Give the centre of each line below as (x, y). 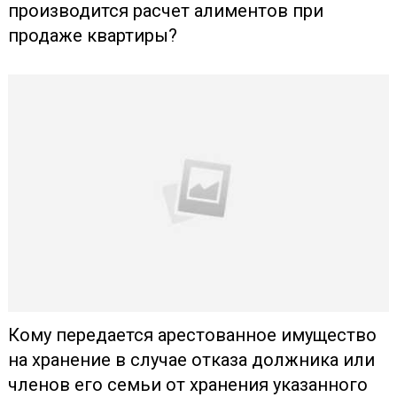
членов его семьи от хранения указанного (187, 384)
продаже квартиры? (92, 35)
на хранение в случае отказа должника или (191, 359)
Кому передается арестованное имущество (192, 335)
